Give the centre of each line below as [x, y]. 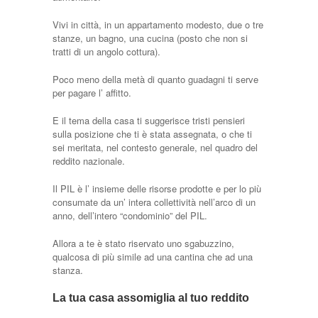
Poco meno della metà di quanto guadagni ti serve [155, 79]
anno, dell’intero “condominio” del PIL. [130, 215]
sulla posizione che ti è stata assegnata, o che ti [152, 133]
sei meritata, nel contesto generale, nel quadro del [155, 147]
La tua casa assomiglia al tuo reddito [151, 297]
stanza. [68, 270]
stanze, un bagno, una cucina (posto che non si [150, 38]
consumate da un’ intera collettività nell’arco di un [154, 202]
